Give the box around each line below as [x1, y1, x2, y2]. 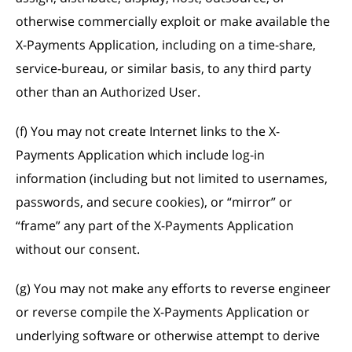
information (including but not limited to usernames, [16, 170, 328, 187]
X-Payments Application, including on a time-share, [16, 36, 316, 53]
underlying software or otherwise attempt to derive [16, 327, 320, 344]
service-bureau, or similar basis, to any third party [16, 60, 311, 77]
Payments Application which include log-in [16, 146, 265, 163]
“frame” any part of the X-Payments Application [16, 217, 294, 234]
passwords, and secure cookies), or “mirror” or [16, 193, 292, 211]
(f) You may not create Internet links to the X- [16, 123, 280, 140]
